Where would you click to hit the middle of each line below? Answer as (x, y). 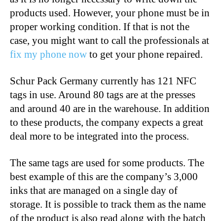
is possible (76, 204)
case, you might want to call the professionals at (110, 41)
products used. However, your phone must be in (110, 13)
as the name (180, 204)
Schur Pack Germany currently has (84, 81)
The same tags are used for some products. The (107, 163)
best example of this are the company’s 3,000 (104, 177)
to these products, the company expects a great (107, 123)
